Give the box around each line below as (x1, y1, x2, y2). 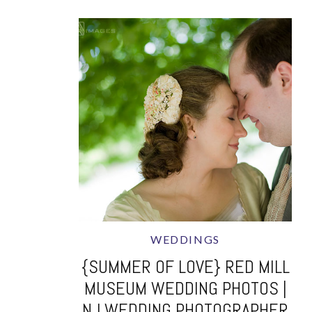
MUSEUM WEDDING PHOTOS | (84, 277, 287, 300)
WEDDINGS (150, 233, 220, 246)
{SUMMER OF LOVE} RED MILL (81, 256, 290, 279)
